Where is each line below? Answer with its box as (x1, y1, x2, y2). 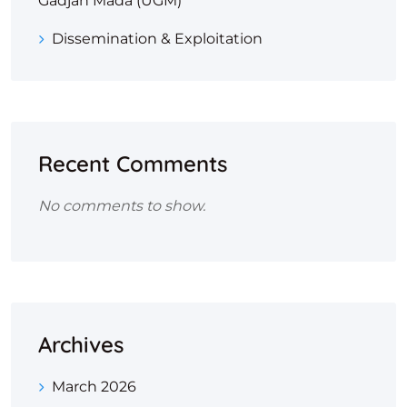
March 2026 (52, 378, 136, 396)
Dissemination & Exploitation (52, 30, 263, 48)
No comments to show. (38, 197, 205, 215)
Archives (38, 331, 124, 359)
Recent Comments (38, 150, 227, 178)
